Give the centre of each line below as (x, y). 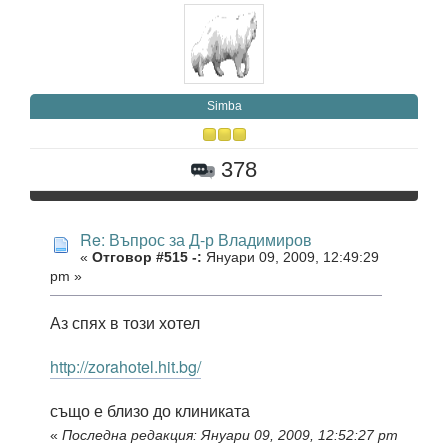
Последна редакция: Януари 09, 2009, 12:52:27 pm (230, 435)
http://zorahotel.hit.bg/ (125, 367)
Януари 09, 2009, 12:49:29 (290, 257)
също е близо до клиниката (150, 411)
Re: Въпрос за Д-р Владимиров (196, 239)
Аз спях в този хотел (125, 323)
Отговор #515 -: (147, 257)
